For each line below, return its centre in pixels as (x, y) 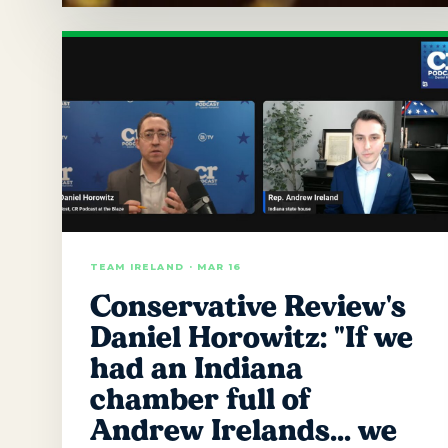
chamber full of (200, 398)
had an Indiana (196, 367)
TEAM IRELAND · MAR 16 (166, 266)
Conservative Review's (248, 305)
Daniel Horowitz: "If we (251, 336)
